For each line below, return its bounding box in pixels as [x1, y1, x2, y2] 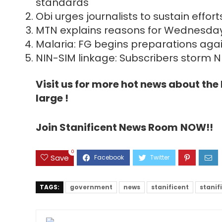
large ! [36, 91, 68, 106]
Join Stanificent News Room [36, 120, 178, 135]
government [70, 182, 112, 191]
